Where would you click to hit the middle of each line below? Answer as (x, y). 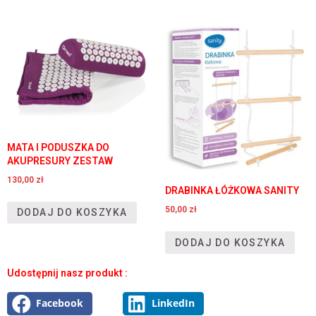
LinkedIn (173, 304)
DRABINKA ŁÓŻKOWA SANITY (232, 191)
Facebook (59, 304)
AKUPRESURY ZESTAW (60, 160)
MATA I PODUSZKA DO (58, 147)
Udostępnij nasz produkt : (67, 273)
